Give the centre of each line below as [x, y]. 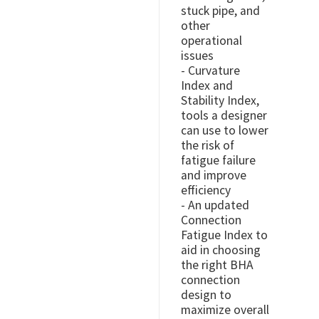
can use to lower [225, 130]
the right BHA [217, 265]
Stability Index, [220, 100]
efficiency [206, 190]
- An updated [215, 205]
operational [211, 40]
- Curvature [210, 70]
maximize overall [225, 309]
